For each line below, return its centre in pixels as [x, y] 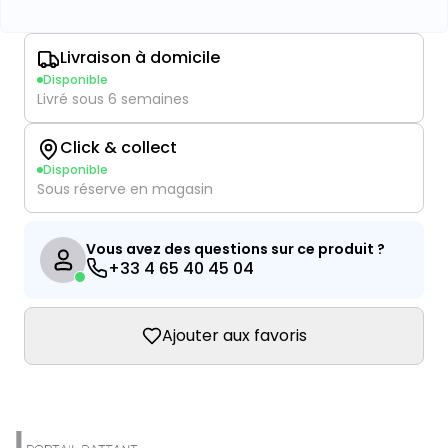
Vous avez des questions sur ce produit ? [235, 249]
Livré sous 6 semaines [113, 99]
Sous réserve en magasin [125, 189]
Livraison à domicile [140, 57]
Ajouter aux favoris [234, 335]
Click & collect [118, 147]
